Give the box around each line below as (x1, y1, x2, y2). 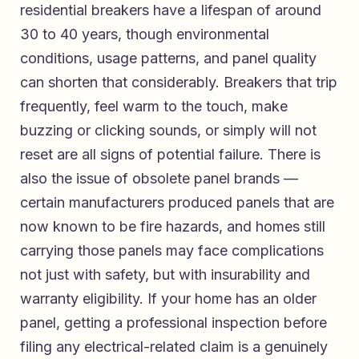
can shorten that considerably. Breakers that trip (20, 74, 337, 91)
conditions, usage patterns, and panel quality (20, 50, 317, 67)
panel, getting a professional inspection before (20, 314, 327, 332)
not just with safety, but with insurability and (20, 266, 310, 284)
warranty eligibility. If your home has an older (20, 290, 317, 308)
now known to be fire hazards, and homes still (20, 218, 325, 236)
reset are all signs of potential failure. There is (20, 146, 321, 163)
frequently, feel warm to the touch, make (20, 98, 288, 115)
